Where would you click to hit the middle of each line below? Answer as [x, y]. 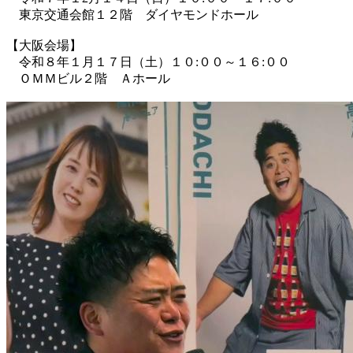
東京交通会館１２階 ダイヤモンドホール [132, 14]
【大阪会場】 [44, 45]
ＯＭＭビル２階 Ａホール [88, 78]
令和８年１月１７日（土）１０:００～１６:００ [148, 61]
